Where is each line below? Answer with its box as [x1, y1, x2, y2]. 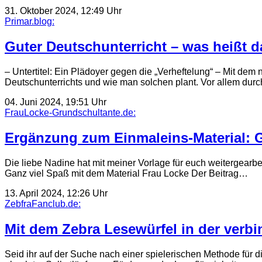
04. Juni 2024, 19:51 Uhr [5, 97, 106, 108]
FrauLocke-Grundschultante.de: [5, 108, 136, 118]
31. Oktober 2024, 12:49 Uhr [5, 6, 122, 16]
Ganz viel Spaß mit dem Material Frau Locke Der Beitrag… [5, 168, 248, 178]
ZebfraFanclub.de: [5, 199, 81, 209]
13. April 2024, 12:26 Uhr [5, 188, 108, 198]
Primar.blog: [5, 16, 54, 27]
